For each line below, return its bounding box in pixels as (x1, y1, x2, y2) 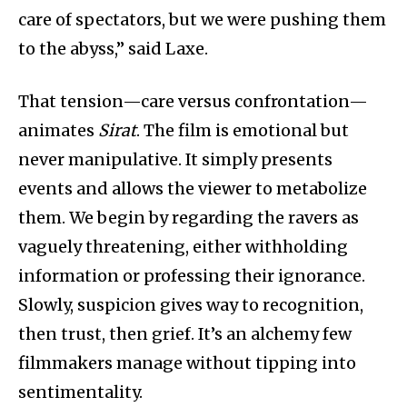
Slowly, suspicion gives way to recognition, (18, 293, 363, 315)
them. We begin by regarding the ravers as (18, 206, 359, 228)
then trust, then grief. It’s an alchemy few (18, 323, 352, 344)
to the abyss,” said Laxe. (18, 37, 208, 59)
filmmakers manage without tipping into (18, 352, 356, 373)
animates (18, 119, 98, 141)
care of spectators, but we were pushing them (18, 8, 386, 30)
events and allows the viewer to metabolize (18, 177, 367, 199)
